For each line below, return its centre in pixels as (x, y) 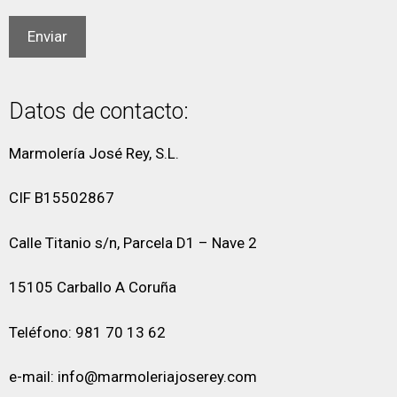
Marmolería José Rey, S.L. (94, 153)
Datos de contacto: (99, 111)
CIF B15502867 (62, 198)
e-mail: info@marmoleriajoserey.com (133, 377)
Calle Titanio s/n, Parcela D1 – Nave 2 (133, 242)
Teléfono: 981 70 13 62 (91, 332)
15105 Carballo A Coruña (93, 287)
